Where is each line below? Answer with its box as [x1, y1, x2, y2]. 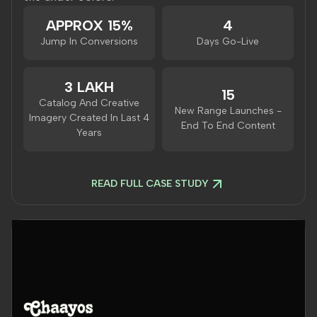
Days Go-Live [197, 35, 259, 47]
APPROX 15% [45, 17, 133, 34]
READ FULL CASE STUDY [91, 178, 209, 190]
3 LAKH [64, 79, 114, 96]
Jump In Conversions [40, 35, 138, 47]
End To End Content [180, 119, 275, 132]
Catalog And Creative [39, 97, 139, 109]
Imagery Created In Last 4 [29, 112, 149, 124]
